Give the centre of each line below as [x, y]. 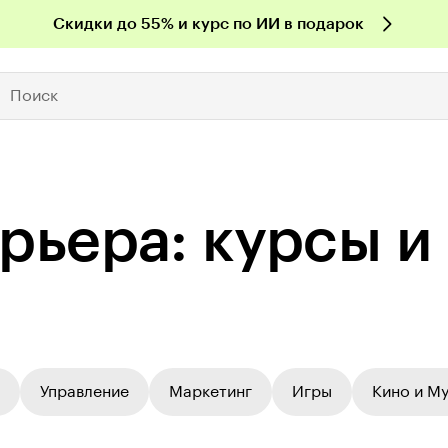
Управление [84, 392]
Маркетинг [210, 392]
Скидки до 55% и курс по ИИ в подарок [208, 24]
